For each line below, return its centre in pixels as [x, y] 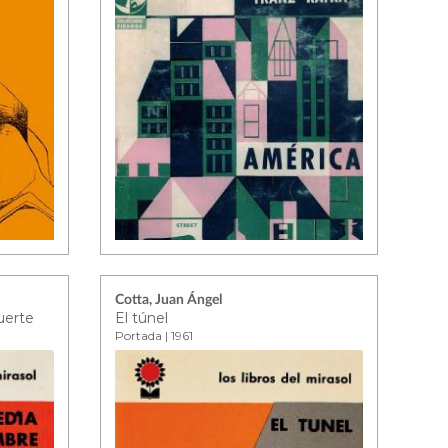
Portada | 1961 [154, 335]
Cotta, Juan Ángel [169, 300]
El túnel [142, 318]
